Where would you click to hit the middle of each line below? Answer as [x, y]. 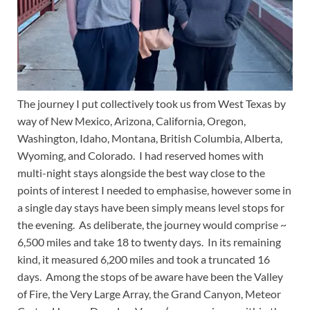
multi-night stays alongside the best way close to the [141, 172]
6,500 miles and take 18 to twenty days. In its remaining [149, 241]
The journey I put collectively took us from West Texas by [152, 103]
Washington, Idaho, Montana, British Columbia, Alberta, [150, 138]
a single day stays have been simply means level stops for [151, 207]
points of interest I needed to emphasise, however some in [154, 190]
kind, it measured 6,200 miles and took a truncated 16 [144, 259]
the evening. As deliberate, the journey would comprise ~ [152, 224]
